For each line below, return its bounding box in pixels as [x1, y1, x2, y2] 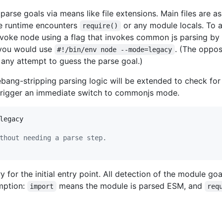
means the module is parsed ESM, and [56, 180, 205, 191]
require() [82, 21, 118, 30]
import [30, 182, 54, 190]
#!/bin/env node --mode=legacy [57, 45, 172, 54]
